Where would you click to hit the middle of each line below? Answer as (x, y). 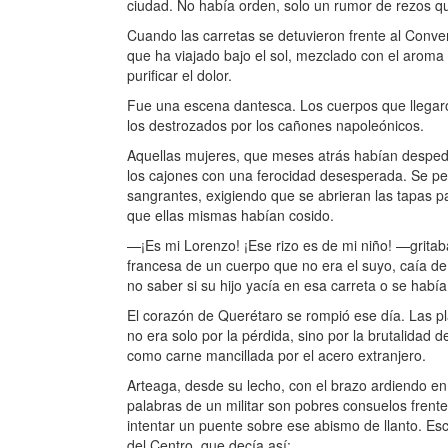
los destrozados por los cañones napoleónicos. (275, 125)
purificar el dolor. (179, 75)
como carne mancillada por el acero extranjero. (276, 355)
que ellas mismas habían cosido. (230, 215)
